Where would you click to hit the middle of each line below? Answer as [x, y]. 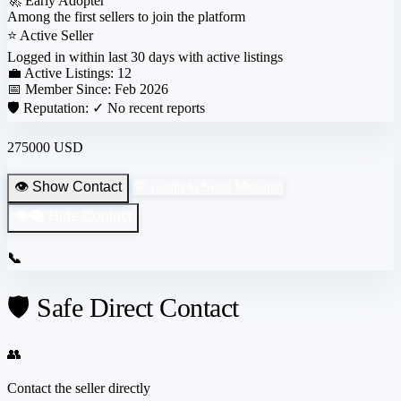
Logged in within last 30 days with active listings [145, 56]
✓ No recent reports [149, 107]
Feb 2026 [141, 89]
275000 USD [45, 147]
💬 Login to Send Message [208, 186]
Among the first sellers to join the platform [126, 16]
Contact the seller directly [79, 388]
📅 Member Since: [59, 89]
